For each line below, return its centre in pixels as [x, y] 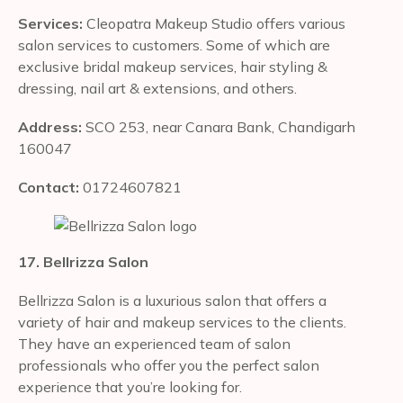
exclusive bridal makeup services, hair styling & [173, 66]
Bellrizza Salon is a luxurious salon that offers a [172, 301]
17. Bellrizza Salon [83, 262]
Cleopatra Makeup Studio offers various [216, 23]
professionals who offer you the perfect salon [169, 366]
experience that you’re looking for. [130, 387]
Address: [52, 126]
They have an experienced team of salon [154, 344]
